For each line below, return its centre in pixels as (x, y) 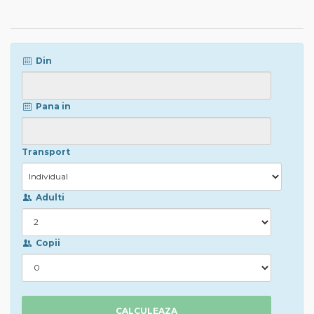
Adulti (49, 197)
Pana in (52, 106)
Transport (46, 151)
